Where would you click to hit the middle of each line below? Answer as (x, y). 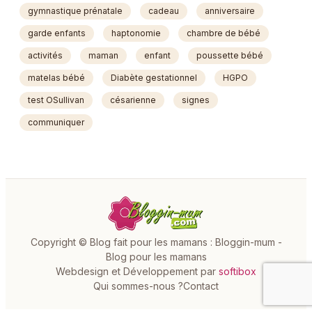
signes (196, 100)
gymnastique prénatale (75, 11)
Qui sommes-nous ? (138, 286)
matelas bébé (56, 78)
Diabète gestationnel (154, 78)
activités (45, 56)
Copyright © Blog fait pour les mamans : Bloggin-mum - (156, 242)
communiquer (56, 123)
